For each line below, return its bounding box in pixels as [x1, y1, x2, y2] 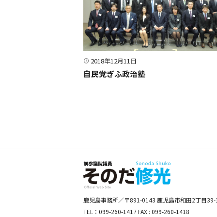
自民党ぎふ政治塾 [83, 68, 145, 80]
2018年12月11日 [90, 56, 137, 66]
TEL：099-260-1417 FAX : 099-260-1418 [83, 207, 189, 216]
